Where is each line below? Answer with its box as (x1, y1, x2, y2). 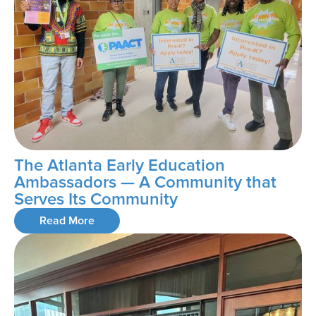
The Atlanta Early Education (14, 155, 225, 176)
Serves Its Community (14, 189, 178, 210)
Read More (39, 214, 95, 229)
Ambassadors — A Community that (14, 172, 276, 193)
